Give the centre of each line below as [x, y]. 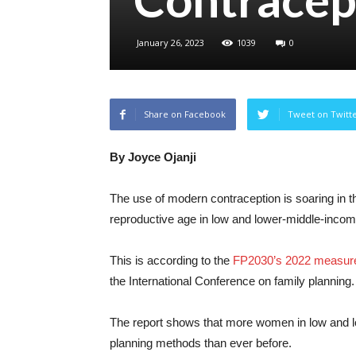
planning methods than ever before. [201, 343]
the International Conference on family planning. [232, 281]
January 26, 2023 [170, 43]
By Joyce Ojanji [153, 157]
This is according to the [171, 260]
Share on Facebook [185, 114]
